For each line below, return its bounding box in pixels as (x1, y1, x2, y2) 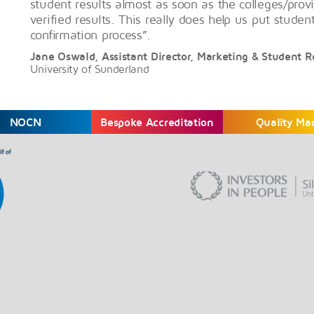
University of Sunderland (29, 62, 149, 76)
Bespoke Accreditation (100, 116, 214, 129)
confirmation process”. (29, 27, 151, 43)
